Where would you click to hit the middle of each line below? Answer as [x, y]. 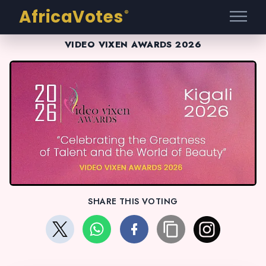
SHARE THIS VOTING [133, 202]
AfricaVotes [71, 17]
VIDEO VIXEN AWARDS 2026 [133, 45]
